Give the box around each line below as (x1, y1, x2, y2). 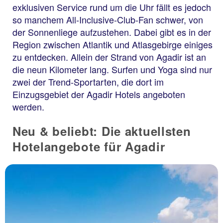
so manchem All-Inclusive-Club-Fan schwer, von (12, 13, 203, 26)
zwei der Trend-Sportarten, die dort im (12, 75, 164, 88)
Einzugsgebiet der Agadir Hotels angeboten (12, 88, 185, 101)
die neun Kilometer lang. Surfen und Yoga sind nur (12, 63, 212, 76)
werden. (12, 100, 44, 113)
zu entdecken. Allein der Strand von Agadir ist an (12, 50, 206, 63)
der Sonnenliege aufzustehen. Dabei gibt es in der (12, 25, 211, 38)
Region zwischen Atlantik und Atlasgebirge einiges (12, 38, 213, 51)
